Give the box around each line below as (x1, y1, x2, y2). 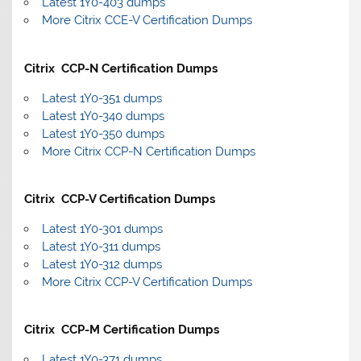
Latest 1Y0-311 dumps (41, 239, 160, 255)
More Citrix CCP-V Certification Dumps (41, 275, 252, 290)
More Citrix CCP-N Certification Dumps (41, 143, 255, 159)
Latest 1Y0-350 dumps (41, 126, 164, 141)
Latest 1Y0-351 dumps (41, 90, 162, 106)
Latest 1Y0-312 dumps (41, 257, 162, 272)
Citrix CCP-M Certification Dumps (24, 322, 220, 338)
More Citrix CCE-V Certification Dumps (41, 13, 252, 28)
